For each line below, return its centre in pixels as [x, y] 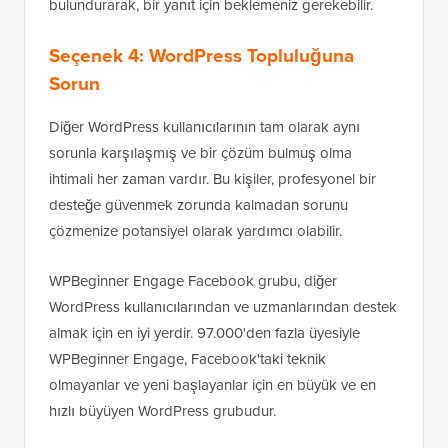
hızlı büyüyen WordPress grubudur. [162, 411]
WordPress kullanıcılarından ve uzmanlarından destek [223, 307]
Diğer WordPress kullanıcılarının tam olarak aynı [204, 127]
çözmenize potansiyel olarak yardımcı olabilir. [195, 231]
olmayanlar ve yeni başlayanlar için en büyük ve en [212, 385]
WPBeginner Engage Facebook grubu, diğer [193, 281]
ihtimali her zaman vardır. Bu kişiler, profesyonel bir [212, 179]
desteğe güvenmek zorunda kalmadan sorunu [198, 205]
